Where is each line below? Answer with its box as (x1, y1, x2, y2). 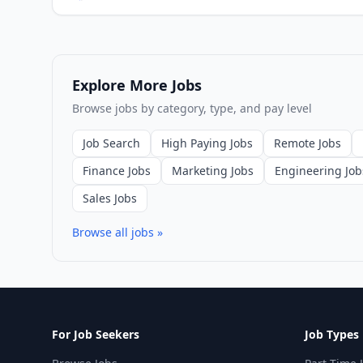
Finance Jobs (83, 164, 151, 177)
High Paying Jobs (161, 136, 253, 150)
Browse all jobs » (72, 225, 163, 239)
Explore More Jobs (72, 77, 202, 94)
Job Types (305, 327, 359, 341)
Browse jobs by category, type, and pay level (72, 101, 312, 115)
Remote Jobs (274, 136, 341, 150)
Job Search (83, 136, 140, 150)
